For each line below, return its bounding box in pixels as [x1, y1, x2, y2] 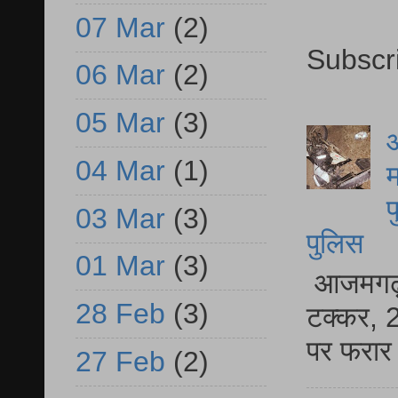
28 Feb [76, 298, 165, 330]
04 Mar [76, 154, 165, 187]
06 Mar [76, 59, 165, 92]
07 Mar [76, 11, 165, 44]
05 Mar [76, 107, 165, 139]
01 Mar [76, 250, 165, 283]
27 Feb [76, 345, 165, 378]
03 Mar [76, 202, 165, 235]
